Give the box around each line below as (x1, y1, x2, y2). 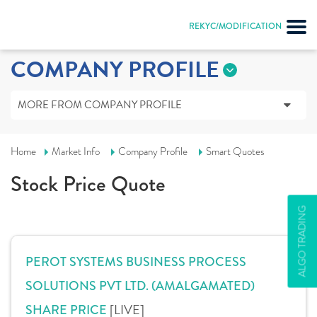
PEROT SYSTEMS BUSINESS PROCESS (25, 253, 246, 271)
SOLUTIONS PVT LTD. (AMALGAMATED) (25, 277, 255, 295)
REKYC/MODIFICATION (189, 20, 282, 33)
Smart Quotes (206, 144, 265, 158)
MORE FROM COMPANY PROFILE (18, 97, 182, 113)
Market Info (52, 144, 100, 158)
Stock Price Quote (11, 168, 166, 200)
